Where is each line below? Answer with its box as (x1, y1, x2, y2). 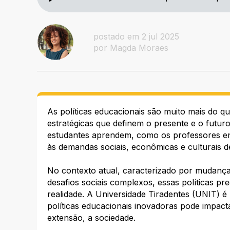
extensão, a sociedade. (47, 212, 136, 223)
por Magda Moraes (93, 43, 168, 53)
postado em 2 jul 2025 (93, 31, 179, 42)
